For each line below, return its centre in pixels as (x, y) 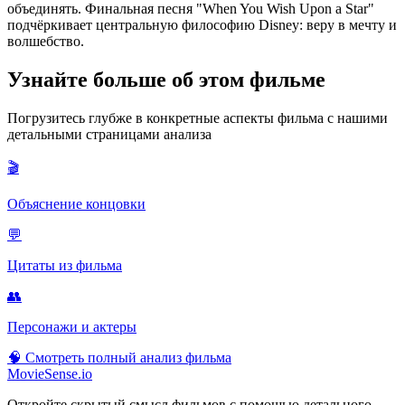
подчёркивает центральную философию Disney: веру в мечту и (202, 25)
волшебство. (46, 42)
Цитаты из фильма (65, 266)
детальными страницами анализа (109, 135)
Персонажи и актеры (72, 327)
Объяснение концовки (76, 204)
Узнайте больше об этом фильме (166, 80)
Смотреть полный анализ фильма (128, 358)
